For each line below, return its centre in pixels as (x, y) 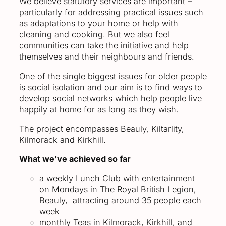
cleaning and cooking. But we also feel (94, 35)
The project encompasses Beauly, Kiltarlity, (102, 128)
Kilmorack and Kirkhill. (63, 139)
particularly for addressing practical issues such (111, 12)
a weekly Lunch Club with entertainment (117, 178)
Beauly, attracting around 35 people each (120, 201)
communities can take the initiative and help (104, 46)
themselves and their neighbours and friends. (107, 57)
